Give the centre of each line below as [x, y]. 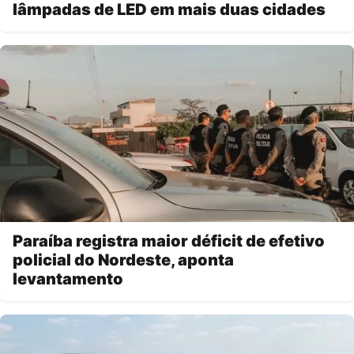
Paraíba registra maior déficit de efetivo [169, 241]
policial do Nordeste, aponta [123, 260]
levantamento [68, 279]
